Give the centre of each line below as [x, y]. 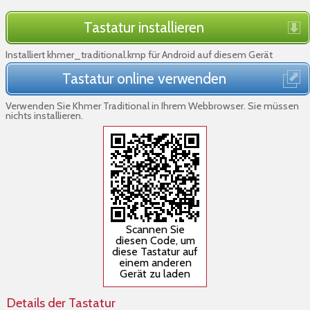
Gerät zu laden [155, 274]
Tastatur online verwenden [144, 78]
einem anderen [155, 263]
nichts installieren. [44, 116]
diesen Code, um [155, 240]
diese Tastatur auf [155, 252]
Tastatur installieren [144, 27]
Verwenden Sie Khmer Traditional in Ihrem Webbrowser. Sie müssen [152, 106]
